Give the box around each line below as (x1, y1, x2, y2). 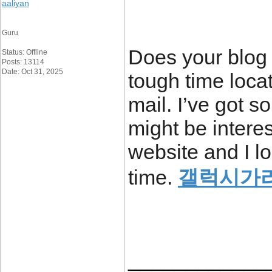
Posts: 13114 (2, 58, 44, 66)
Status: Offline (2, 48, 47, 56)
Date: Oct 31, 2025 (2, 67, 63, 76)
